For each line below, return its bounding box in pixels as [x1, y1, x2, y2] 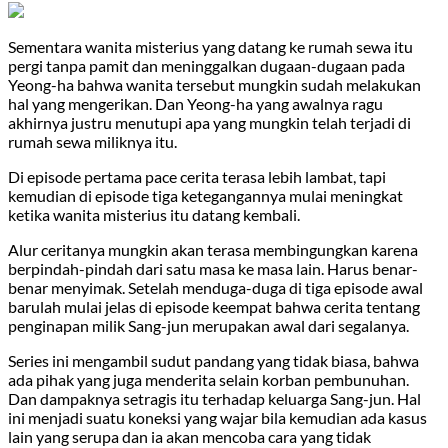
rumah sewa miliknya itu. [8, 131, 177, 151]
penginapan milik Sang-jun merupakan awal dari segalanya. [8, 315, 409, 335]
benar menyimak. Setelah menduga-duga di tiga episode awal [8, 277, 423, 297]
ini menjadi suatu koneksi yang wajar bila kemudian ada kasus [8, 407, 427, 427]
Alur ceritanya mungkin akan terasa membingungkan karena [8, 239, 418, 259]
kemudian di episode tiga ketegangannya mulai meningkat [8, 185, 403, 205]
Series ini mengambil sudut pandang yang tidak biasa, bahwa [8, 350, 419, 370]
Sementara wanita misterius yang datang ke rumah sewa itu [8, 36, 413, 56]
